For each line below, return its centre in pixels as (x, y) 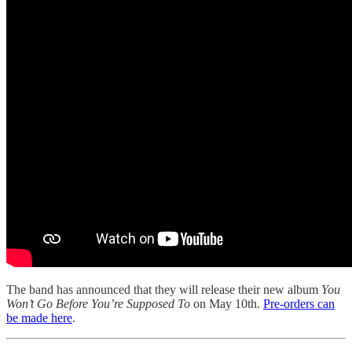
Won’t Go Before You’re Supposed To (98, 303)
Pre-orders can (299, 303)
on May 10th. (227, 303)
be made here (39, 317)
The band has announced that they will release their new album (164, 289)
